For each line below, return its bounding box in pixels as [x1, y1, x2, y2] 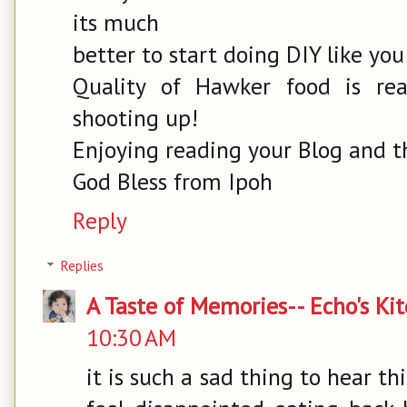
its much [73, 6, 159, 37]
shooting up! [73, 102, 198, 133]
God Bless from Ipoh [73, 165, 273, 196]
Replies [61, 257, 104, 274]
